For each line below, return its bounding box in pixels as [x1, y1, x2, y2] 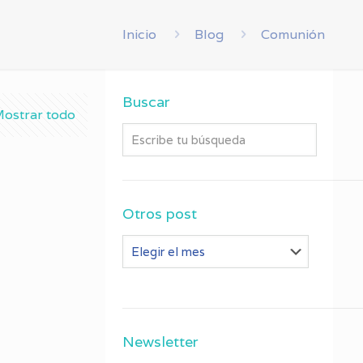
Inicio [122, 26, 157, 43]
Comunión [261, 26, 325, 43]
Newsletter [122, 332, 199, 351]
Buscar [122, 92, 171, 111]
